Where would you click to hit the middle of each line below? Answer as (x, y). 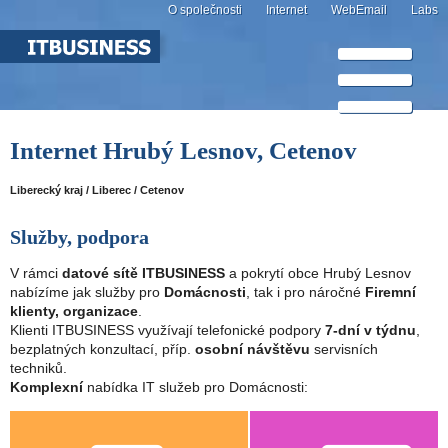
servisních (344, 349)
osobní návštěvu (252, 349)
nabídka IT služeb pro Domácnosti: (195, 387)
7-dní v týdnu (370, 330)
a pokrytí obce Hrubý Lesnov (318, 273)
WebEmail (359, 10)
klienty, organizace (74, 311)
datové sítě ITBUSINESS (143, 273)
